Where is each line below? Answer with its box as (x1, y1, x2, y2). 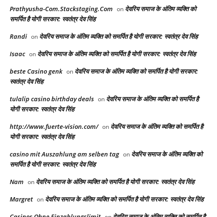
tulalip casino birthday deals (10, 94, 94, 104)
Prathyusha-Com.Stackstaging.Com (10, 4, 113, 14)
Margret (10, 195, 33, 204)
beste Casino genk (10, 67, 62, 76)
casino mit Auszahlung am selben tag (10, 150, 119, 159)
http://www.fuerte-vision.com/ (10, 122, 98, 131)
